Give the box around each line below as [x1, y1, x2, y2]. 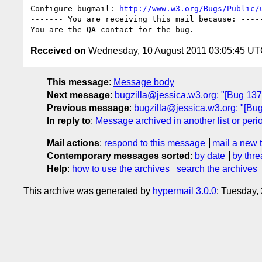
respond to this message [104, 137, 205, 148]
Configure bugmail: [30, 4, 119, 13]
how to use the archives [72, 163, 170, 174]
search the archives [176, 163, 257, 174]
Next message [47, 89, 110, 100]
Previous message [47, 102, 129, 113]
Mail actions [47, 137, 99, 148]
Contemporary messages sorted [47, 150, 190, 161]
